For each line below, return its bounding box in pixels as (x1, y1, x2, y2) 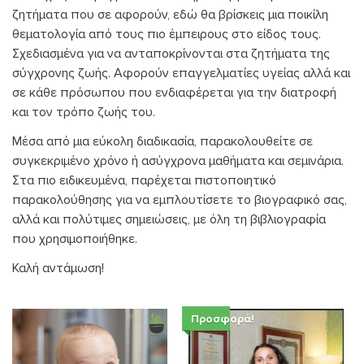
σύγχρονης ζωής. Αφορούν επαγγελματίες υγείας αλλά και (12, 64, 350, 81)
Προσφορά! (191, 311, 255, 326)
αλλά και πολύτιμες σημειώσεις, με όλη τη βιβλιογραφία (12, 210, 326, 227)
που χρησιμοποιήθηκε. (12, 230, 137, 247)
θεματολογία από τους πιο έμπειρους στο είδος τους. (12, 25, 321, 42)
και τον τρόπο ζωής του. (12, 103, 155, 120)
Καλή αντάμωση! (12, 259, 104, 276)
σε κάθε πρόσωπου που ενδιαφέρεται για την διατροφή (12, 84, 336, 101)
